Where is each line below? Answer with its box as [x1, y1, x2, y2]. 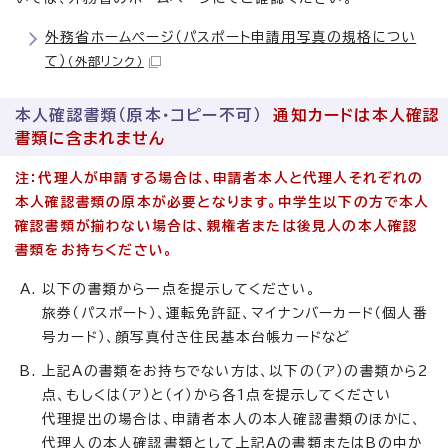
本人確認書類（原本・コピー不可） [15, 107, 274, 123]
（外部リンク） [67, 55, 144, 67]
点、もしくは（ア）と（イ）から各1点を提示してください [42, 388, 392, 402]
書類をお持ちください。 [15, 243, 174, 257]
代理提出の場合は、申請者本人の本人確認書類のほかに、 [42, 412, 422, 426]
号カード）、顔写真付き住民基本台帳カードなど [42, 330, 351, 344]
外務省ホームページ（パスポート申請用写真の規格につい [45, 30, 417, 44]
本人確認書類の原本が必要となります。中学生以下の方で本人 [15, 195, 430, 209]
